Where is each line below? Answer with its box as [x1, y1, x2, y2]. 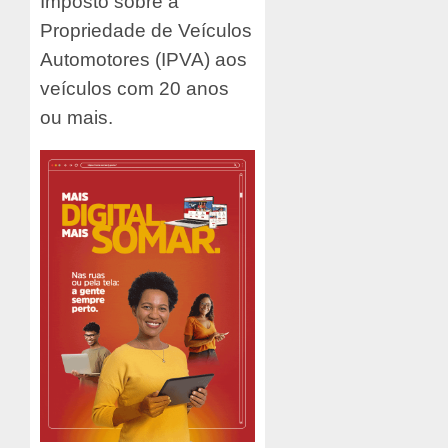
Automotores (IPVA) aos [40, 48, 247, 70]
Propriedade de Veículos [40, 19, 252, 41]
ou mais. [40, 106, 113, 128]
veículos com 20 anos [40, 77, 229, 99]
